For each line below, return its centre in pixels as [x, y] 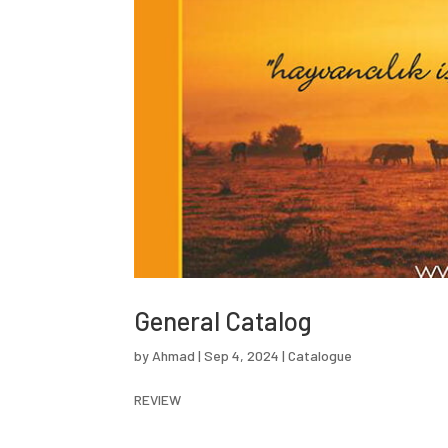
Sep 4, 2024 [242, 355]
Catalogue [320, 355]
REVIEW [158, 399]
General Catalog [223, 320]
